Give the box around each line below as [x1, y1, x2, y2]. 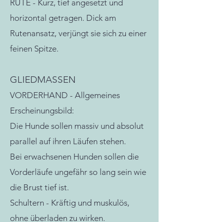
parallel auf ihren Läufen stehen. [10, 136, 128, 146]
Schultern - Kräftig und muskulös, [10, 198, 129, 208]
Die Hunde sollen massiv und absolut [10, 121, 144, 131]
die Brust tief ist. [10, 182, 69, 192]
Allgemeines [75, 90, 120, 100]
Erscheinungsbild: [10, 106, 76, 115]
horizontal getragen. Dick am [10, 13, 116, 23]
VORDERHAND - [10, 90, 75, 100]
